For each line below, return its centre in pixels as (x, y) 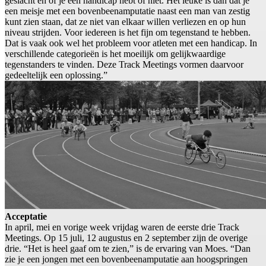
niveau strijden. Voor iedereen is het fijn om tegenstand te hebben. (128, 33)
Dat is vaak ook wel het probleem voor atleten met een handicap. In (131, 43)
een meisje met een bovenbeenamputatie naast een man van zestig (127, 11)
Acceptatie (26, 217)
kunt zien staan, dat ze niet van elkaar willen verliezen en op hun (125, 22)
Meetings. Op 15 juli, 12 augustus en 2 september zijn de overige (126, 238)
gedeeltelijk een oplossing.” (56, 75)
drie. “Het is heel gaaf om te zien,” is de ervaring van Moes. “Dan (128, 249)
